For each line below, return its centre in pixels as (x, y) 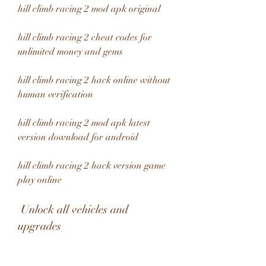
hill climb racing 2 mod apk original (89, 9)
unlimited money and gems (70, 52)
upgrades (39, 226)
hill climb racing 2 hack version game (92, 166)
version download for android (78, 137)
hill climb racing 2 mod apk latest (84, 123)
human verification (56, 94)
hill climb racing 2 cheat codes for (85, 37)
